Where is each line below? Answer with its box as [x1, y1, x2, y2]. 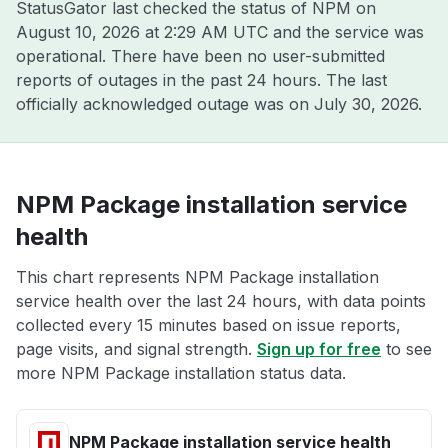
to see [381, 339, 432, 359]
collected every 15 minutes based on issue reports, [16, 315, 401, 335]
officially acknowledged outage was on [16, 94, 314, 114]
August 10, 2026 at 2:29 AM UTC [16, 22, 268, 42]
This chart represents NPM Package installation [16, 267, 379, 287]
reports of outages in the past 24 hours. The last [16, 70, 387, 90]
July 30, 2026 [314, 94, 418, 114]
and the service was [268, 22, 424, 42]
